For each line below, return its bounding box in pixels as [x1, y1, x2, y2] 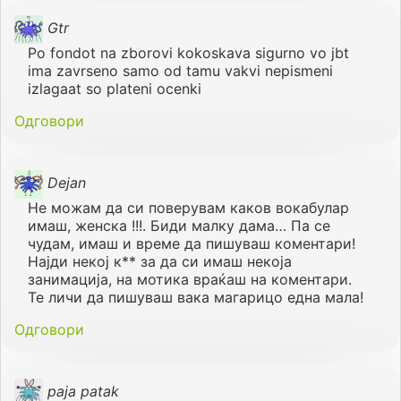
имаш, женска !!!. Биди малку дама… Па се [28, 216, 330, 235]
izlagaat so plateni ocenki [28, 79, 201, 98]
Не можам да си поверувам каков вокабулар [28, 198, 349, 217]
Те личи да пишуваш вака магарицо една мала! [28, 287, 363, 306]
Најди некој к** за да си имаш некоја [28, 252, 292, 270]
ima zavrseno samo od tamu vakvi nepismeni [28, 61, 333, 80]
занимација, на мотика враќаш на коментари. [28, 269, 352, 288]
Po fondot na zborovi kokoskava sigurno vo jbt [28, 43, 349, 62]
